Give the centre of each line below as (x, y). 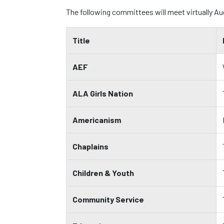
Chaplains (90, 146)
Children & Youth (103, 173)
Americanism (97, 120)
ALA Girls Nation (103, 93)
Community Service (108, 199)
